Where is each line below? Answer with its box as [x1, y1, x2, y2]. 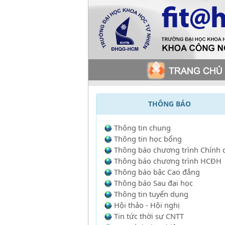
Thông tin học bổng [114, 134, 182, 144]
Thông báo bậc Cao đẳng [114, 167, 200, 177]
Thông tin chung [114, 123, 171, 133]
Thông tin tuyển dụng [114, 189, 188, 199]
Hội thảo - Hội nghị [114, 200, 180, 210]
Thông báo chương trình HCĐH [114, 156, 221, 166]
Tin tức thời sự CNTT [114, 211, 184, 221]
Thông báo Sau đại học [114, 178, 193, 188]
